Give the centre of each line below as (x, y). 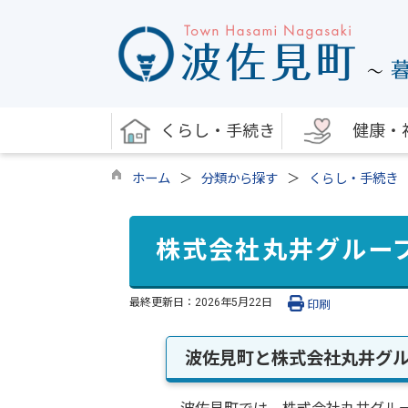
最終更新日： (162, 302)
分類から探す (240, 179)
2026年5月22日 (234, 302)
